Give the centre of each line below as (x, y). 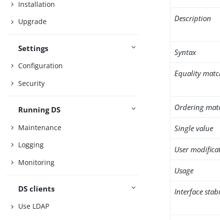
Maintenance (40, 127)
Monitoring (37, 162)
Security (32, 83)
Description (193, 18)
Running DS (40, 110)
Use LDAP (34, 206)
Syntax (185, 52)
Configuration (41, 66)
